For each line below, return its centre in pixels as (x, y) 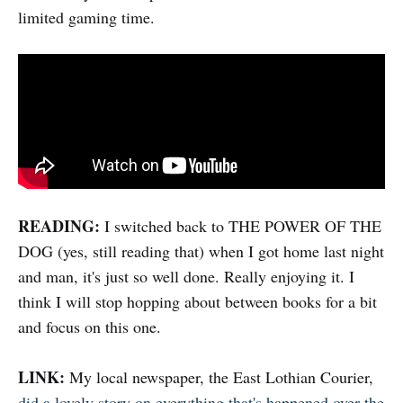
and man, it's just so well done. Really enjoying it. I (186, 276)
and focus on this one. (90, 326)
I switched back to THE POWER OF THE (241, 225)
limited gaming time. (86, 17)
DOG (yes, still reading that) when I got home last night (201, 251)
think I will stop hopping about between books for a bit (197, 301)
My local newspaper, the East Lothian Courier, (219, 376)
